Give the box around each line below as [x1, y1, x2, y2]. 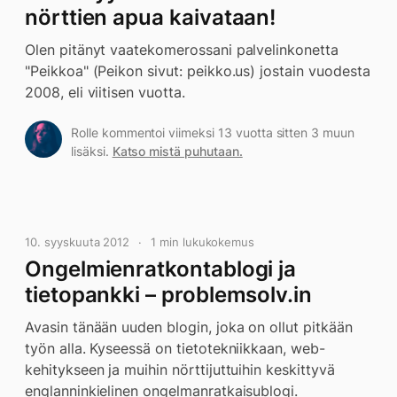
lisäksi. [71, 144, 113, 159]
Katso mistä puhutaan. [112, 144, 243, 159]
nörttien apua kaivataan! [25, 4, 276, 30]
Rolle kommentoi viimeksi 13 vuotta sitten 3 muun [71, 125, 354, 140]
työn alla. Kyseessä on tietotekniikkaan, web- [25, 339, 325, 357]
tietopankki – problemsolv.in [25, 282, 312, 307]
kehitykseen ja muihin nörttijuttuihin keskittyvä [25, 361, 335, 378]
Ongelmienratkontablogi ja [25, 256, 297, 282]
